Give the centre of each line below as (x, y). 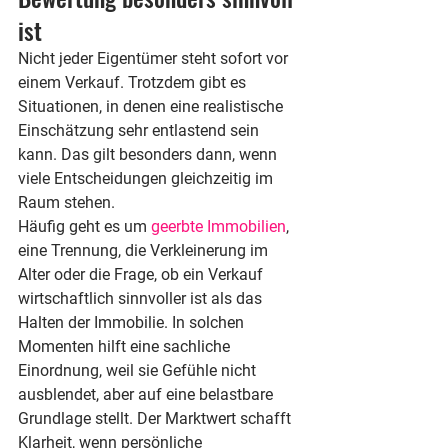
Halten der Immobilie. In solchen (133, 322)
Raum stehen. (66, 202)
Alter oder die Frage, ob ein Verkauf (142, 274)
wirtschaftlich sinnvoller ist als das (142, 298)
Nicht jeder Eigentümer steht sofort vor (155, 58)
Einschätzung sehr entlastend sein (140, 130)
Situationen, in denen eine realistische (152, 106)
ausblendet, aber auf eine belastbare (147, 394)
